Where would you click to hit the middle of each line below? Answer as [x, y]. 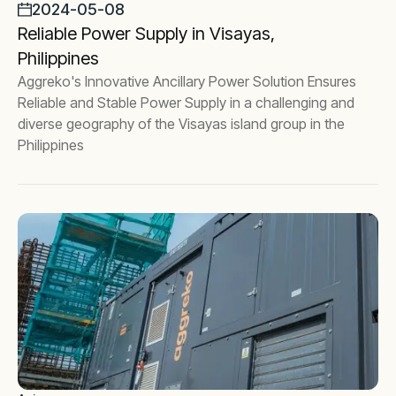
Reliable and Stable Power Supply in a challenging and [186, 103]
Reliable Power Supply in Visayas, [146, 34]
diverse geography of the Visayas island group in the [181, 124]
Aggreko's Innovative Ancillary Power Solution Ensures [187, 81]
